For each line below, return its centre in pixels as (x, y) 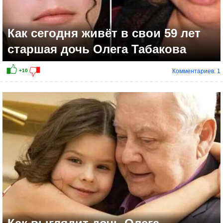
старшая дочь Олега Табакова (97, 49)
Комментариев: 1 (196, 71)
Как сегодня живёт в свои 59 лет (104, 33)
